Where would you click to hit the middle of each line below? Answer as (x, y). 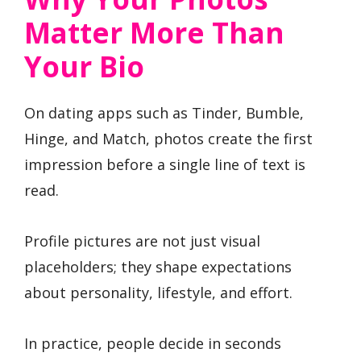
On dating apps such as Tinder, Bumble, (164, 113)
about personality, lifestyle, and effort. (158, 292)
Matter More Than (154, 33)
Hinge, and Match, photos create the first (168, 139)
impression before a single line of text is (165, 165)
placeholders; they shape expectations (158, 266)
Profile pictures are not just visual (142, 241)
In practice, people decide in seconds (153, 343)
